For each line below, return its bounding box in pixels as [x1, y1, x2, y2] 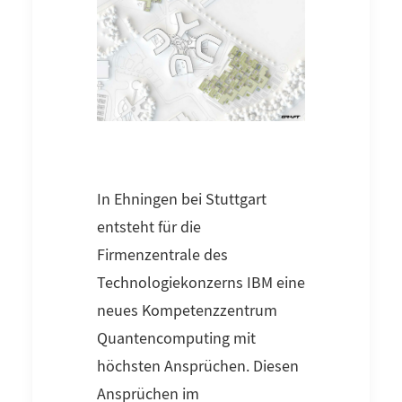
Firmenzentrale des [97, 245, 228, 267]
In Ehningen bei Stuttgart [97, 189, 267, 211]
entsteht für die [97, 217, 201, 239]
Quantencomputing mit [97, 328, 256, 350]
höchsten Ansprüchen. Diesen [97, 356, 299, 378]
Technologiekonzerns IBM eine [97, 273, 305, 294]
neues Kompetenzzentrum [97, 301, 277, 322]
